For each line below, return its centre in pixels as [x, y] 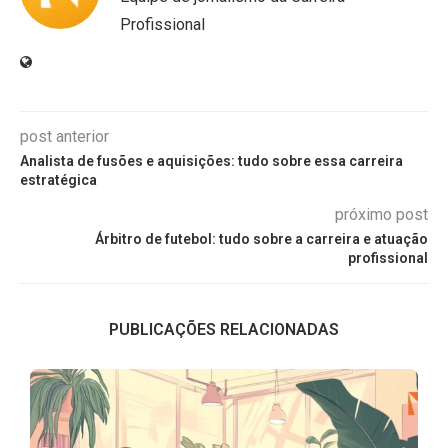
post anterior [64, 136]
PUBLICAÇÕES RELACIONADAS [224, 329]
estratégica [58, 180]
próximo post [381, 214]
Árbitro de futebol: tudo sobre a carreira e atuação [261, 239]
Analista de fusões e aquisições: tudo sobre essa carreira [211, 161]
